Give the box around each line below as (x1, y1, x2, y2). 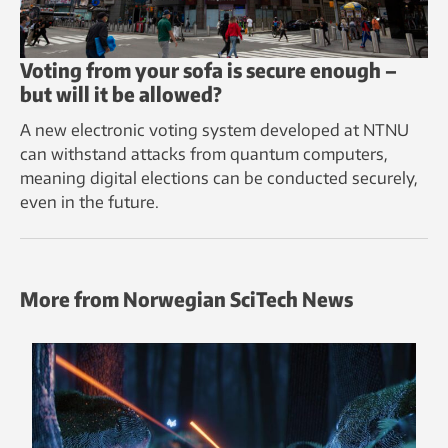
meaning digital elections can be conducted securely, (20, 168, 418, 189)
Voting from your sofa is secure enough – (20, 57, 397, 83)
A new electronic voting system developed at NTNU (20, 120, 409, 141)
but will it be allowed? (20, 81, 222, 107)
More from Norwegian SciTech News (20, 286, 353, 312)
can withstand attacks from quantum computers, (20, 144, 388, 165)
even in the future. (20, 192, 159, 213)
